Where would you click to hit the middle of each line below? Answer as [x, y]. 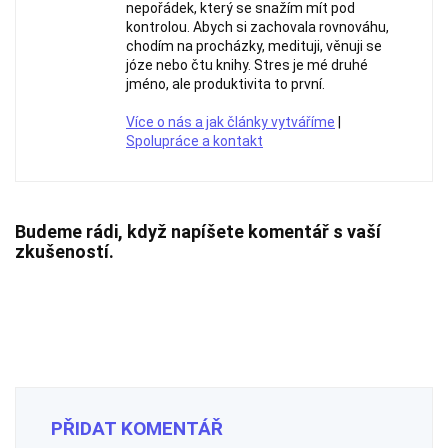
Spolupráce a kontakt [194, 141]
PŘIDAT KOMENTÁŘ [137, 428]
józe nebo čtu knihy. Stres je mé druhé [247, 65]
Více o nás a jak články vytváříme [230, 122]
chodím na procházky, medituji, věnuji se [254, 46]
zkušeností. [64, 251]
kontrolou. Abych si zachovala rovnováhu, [257, 27]
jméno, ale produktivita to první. [225, 84]
